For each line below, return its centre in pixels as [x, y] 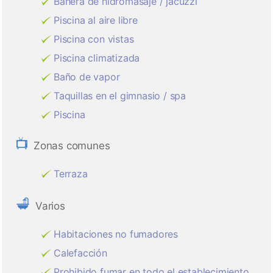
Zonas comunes [72, 146]
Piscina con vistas [94, 39]
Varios [50, 206]
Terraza [71, 174]
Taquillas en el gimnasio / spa [120, 96]
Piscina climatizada [97, 58]
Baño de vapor [87, 77]
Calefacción [80, 253]
